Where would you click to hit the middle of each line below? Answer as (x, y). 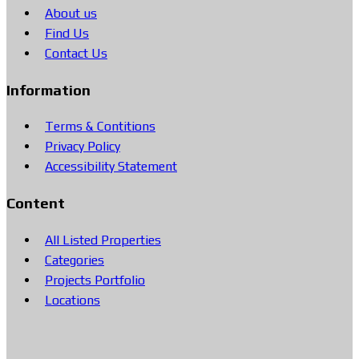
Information (48, 89)
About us (71, 13)
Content (36, 202)
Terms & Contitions (100, 127)
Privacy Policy (83, 147)
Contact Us (76, 53)
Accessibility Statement (111, 167)
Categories (75, 260)
